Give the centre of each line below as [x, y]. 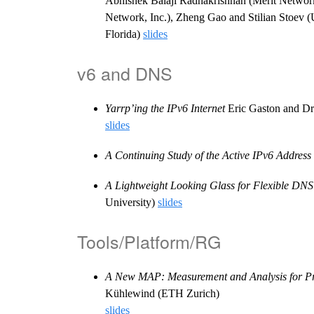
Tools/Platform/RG [149, 241]
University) [131, 203]
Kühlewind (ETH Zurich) [162, 294]
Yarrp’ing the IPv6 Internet [165, 108]
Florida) [124, 34]
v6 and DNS [125, 73]
